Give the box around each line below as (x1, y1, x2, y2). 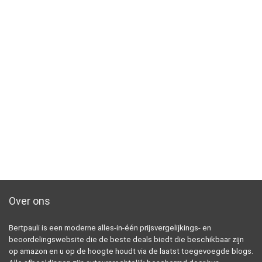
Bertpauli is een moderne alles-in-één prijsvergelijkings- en (9, 223, 211, 232)
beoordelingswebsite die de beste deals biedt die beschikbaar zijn (9, 235, 244, 244)
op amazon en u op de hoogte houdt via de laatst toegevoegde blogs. (9, 247, 253, 256)
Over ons (9, 195, 50, 207)
